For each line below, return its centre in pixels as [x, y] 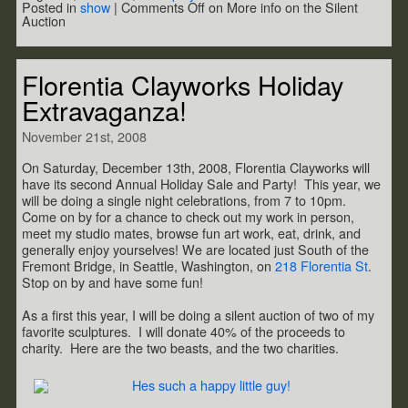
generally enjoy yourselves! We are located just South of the [195, 250]
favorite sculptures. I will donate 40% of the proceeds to [184, 331]
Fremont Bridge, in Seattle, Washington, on [148, 266]
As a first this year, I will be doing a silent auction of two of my [198, 315]
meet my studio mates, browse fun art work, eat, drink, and [191, 233]
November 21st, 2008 [84, 137]
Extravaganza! [104, 110]
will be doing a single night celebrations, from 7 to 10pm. [186, 200]
